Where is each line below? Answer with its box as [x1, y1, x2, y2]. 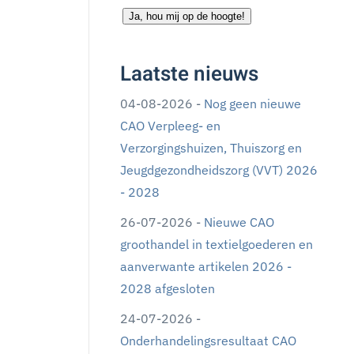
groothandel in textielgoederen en [120, 236, 313, 252]
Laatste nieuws [120, 59, 258, 89]
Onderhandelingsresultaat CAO [120, 333, 296, 348]
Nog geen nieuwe [204, 96, 301, 111]
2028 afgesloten [120, 281, 215, 296]
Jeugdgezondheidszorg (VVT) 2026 [120, 162, 318, 178]
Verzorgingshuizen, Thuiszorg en [120, 140, 302, 156]
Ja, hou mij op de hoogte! [129, 10, 245, 22]
